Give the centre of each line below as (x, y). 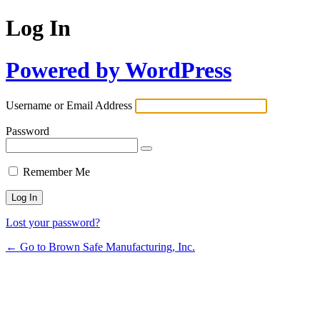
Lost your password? (53, 223)
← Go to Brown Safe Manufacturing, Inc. (100, 247)
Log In (38, 28)
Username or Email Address (69, 106)
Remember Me (56, 172)
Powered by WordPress (119, 70)
